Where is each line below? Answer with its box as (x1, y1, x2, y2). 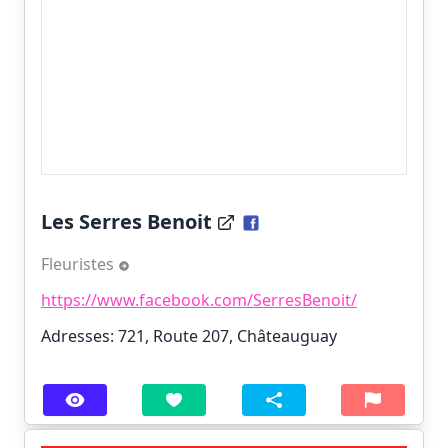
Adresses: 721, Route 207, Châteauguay (41, 325, 337, 348)
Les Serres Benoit (41, 208, 212, 236)
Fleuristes (41, 253, 118, 276)
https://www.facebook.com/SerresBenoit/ (41, 289, 357, 312)
